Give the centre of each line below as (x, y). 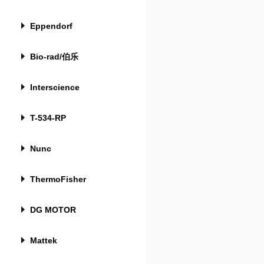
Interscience (55, 87)
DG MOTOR (53, 210)
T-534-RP (48, 118)
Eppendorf (51, 26)
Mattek (44, 240)
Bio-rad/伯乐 (54, 57)
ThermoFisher (58, 179)
